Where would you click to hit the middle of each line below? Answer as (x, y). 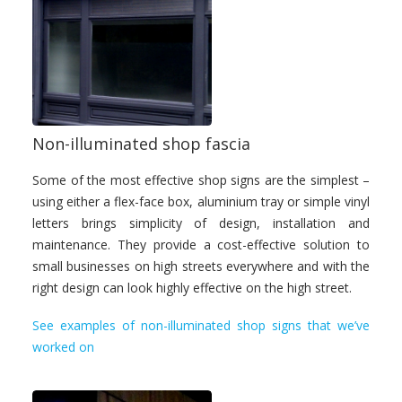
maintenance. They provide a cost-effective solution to (201, 245)
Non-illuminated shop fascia (141, 144)
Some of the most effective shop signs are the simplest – (201, 180)
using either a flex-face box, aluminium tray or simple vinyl (201, 201)
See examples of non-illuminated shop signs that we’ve (201, 325)
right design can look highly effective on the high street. (192, 288)
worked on (63, 347)
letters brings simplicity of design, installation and (201, 223)
